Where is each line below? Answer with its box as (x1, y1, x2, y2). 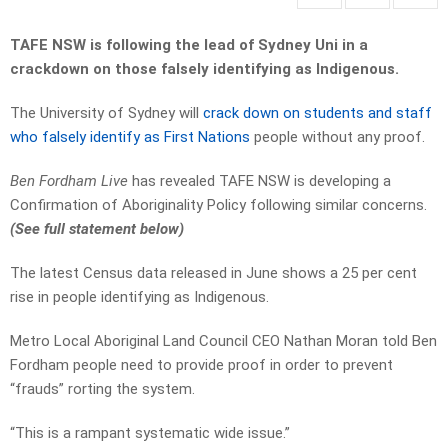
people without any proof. (250, 128, 425, 147)
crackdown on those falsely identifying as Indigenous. (10, 60, 399, 79)
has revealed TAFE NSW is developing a (128, 172, 391, 191)
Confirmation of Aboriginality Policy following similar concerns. (10, 196, 427, 215)
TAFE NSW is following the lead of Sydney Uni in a (10, 36, 368, 55)
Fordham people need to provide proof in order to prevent (10, 356, 393, 375)
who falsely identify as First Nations (10, 128, 250, 147)
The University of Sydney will (10, 104, 203, 123)
